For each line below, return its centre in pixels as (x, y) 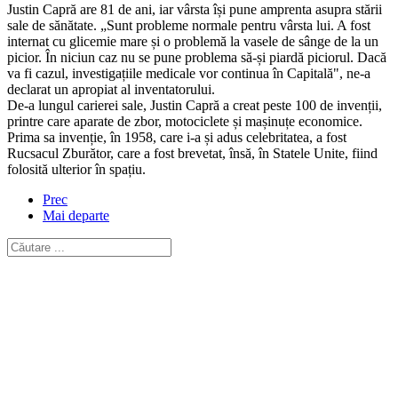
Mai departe (76, 215)
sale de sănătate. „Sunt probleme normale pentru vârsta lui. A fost (189, 25)
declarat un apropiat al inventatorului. (111, 89)
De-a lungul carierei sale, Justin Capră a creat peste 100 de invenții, (195, 105)
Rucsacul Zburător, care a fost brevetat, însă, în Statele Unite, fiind (192, 153)
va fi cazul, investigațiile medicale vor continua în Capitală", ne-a (189, 73)
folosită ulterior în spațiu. (76, 169)
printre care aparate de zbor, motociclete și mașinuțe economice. (185, 121)
